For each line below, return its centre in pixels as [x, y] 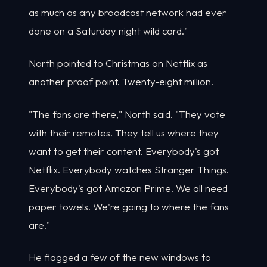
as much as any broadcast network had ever [128, 12]
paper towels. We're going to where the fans [129, 206]
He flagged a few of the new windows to [120, 257]
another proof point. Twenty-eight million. [121, 82]
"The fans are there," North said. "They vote [127, 114]
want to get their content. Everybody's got [124, 151]
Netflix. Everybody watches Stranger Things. [129, 169]
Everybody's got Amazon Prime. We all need [128, 188]
